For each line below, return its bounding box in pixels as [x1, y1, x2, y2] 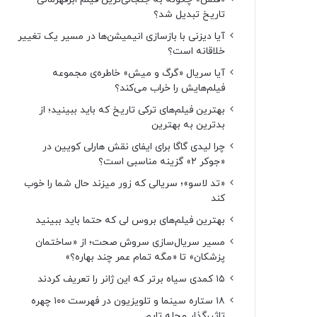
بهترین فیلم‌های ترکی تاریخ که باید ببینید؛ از [39, 103, 225, 117]
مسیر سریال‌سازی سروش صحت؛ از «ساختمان [35, 236, 225, 249]
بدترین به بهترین [151, 118, 225, 132]
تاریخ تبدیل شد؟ [154, 8, 225, 21]
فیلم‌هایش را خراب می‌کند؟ [115, 81, 225, 95]
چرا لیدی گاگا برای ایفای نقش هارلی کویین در [42, 140, 225, 154]
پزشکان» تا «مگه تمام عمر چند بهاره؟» [65, 250, 225, 264]
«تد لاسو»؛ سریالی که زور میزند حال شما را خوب [24, 177, 225, 190]
